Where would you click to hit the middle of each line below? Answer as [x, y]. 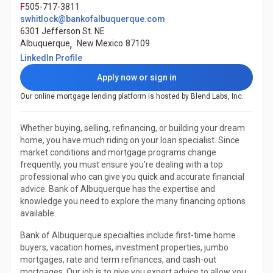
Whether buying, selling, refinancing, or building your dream [133, 128]
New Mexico [100, 44]
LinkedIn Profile [51, 58]
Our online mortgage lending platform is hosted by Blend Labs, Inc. [132, 97]
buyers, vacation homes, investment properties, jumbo [124, 248]
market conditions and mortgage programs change [118, 153]
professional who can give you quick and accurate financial [132, 177]
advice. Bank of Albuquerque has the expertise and [118, 189]
